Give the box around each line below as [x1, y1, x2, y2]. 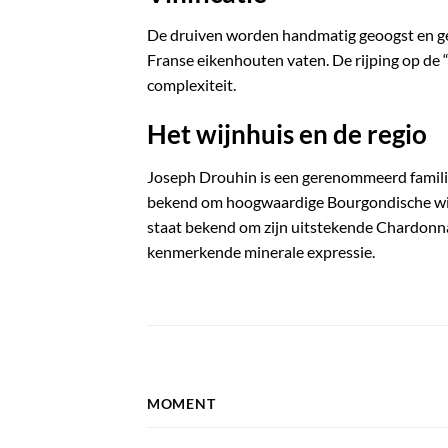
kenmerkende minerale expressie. [147, 241, 375, 261]
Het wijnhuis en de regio [147, 119, 427, 150]
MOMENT [147, 394, 216, 412]
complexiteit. [147, 75, 236, 95]
